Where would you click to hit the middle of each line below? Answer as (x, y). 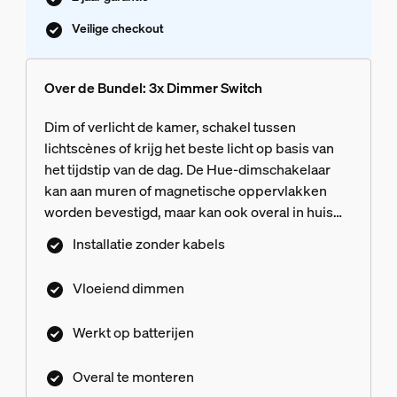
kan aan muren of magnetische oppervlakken (185, 191)
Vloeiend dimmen (128, 288)
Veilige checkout (117, 28)
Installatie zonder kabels (148, 244)
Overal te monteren (133, 376)
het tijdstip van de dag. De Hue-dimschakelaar (187, 170)
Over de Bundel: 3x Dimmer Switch (153, 88)
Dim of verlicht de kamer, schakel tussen (170, 127)
